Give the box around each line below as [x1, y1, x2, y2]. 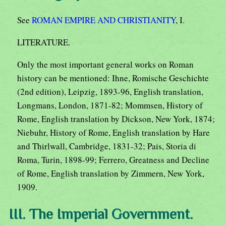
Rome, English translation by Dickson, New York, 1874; [17, 112, 215, 125]
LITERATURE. [17, 36, 70, 48]
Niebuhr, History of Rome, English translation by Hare [17, 126, 210, 138]
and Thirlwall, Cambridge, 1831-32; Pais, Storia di [17, 140, 196, 152]
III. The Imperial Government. [9, 205, 193, 222]
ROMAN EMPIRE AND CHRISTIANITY [32, 14, 176, 26]
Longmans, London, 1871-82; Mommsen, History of [17, 99, 203, 111]
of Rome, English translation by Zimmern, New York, [17, 167, 204, 179]
